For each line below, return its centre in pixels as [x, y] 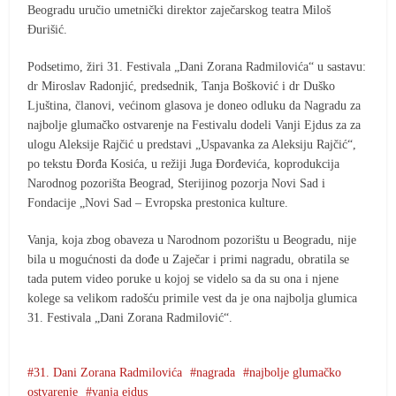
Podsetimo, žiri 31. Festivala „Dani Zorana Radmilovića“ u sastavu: [197, 67]
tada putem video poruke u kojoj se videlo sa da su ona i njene [183, 279]
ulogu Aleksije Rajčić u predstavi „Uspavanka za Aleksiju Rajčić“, [192, 145]
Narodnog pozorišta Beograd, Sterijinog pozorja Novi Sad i [177, 183]
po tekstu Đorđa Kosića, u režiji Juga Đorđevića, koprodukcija [184, 164]
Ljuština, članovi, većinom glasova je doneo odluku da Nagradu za [194, 106]
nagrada [216, 373]
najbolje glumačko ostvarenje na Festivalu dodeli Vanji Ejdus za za [194, 125]
